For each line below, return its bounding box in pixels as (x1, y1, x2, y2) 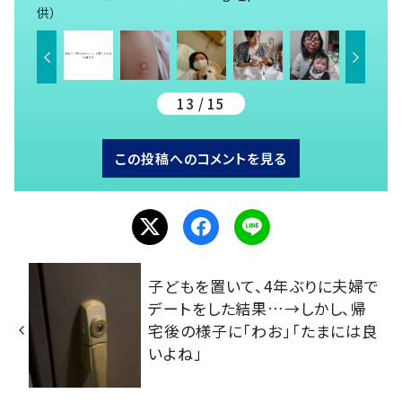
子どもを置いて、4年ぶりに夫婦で (148, 275, 380, 298)
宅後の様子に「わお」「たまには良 (148, 319, 378, 343)
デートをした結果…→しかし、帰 (148, 297, 368, 320)
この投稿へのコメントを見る (115, 148, 287, 168)
